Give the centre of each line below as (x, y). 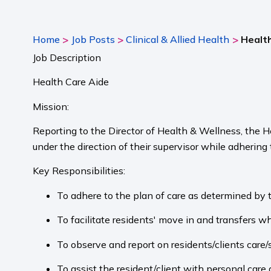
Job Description (67, 57)
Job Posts (93, 39)
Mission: (52, 106)
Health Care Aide (72, 82)
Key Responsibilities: (80, 171)
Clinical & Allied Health (178, 39)
